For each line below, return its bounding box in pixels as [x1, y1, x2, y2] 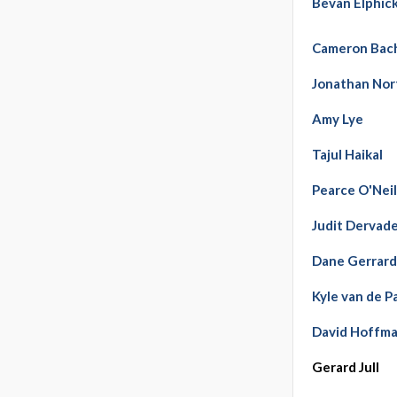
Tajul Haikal [312, 146, 384, 163]
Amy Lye [312, 111, 364, 128]
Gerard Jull [312, 359, 380, 376]
